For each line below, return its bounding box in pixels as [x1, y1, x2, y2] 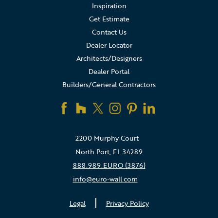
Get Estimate [89, 14, 129, 24]
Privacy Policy [106, 198, 149, 208]
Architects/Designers [76, 53, 142, 63]
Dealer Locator [86, 40, 132, 50]
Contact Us [91, 27, 127, 37]
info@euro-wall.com [73, 174, 138, 184]
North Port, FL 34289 [75, 146, 143, 157]
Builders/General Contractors [62, 79, 156, 90]
